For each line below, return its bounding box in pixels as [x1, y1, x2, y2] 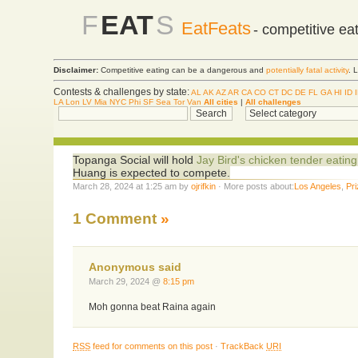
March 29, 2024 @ [89, 276, 164, 287]
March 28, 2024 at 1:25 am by [73, 181, 192, 191]
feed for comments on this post [90, 341, 213, 352]
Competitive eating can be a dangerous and [98, 66, 267, 75]
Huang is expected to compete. [73, 165, 231, 179]
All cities [204, 97, 239, 106]
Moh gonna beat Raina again [89, 301, 217, 313]
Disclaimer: [54, 66, 99, 75]
